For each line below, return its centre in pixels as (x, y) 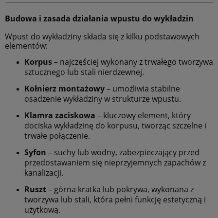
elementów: (26, 46)
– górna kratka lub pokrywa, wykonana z (120, 190)
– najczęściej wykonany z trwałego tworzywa (133, 62)
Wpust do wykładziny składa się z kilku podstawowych (102, 37)
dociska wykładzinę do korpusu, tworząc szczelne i (115, 126)
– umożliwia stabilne (142, 89)
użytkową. (42, 210)
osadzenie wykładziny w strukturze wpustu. (103, 99)
